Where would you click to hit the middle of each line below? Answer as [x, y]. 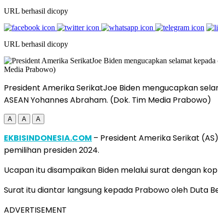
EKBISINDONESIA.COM [48, 138]
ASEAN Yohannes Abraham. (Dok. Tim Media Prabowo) [108, 100]
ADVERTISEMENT [35, 210]
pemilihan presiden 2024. [52, 150]
